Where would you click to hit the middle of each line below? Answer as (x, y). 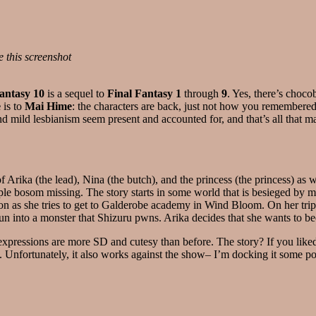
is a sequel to (76, 93)
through (201, 93)
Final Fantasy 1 (144, 93)
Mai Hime (48, 106)
